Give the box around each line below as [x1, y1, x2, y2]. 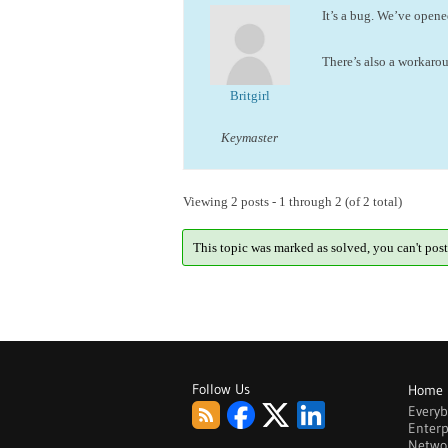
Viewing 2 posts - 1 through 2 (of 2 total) [183, 194, 402, 209]
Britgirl [229, 88, 270, 103]
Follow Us [192, 380, 250, 398]
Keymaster [221, 130, 278, 145]
